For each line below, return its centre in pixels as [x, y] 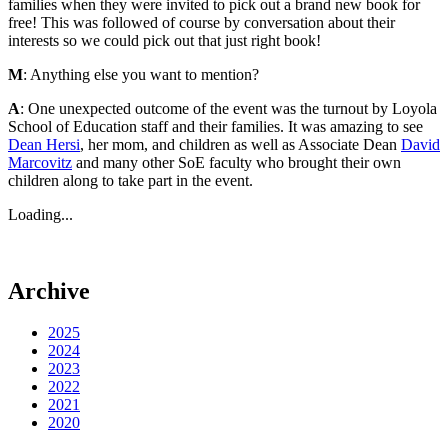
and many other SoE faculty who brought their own [236, 162]
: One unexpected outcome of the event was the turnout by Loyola [228, 108]
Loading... [40, 214]
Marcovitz [40, 162]
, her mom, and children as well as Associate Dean [240, 144]
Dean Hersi [44, 144]
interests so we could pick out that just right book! [164, 40]
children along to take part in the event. [130, 180]
